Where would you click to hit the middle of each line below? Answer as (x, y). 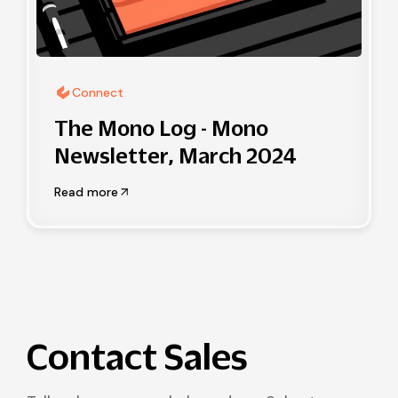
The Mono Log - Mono (161, 128)
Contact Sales (137, 356)
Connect (98, 92)
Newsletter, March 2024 (175, 156)
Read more (86, 192)
